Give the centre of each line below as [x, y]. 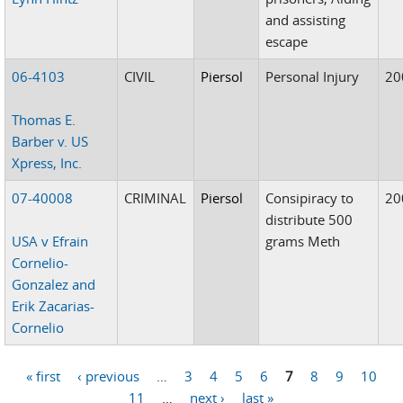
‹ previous [108, 376]
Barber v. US [50, 141]
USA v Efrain [50, 241]
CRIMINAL [156, 197]
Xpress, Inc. [47, 162]
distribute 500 [309, 219]
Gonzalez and [54, 284]
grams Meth [303, 241]
